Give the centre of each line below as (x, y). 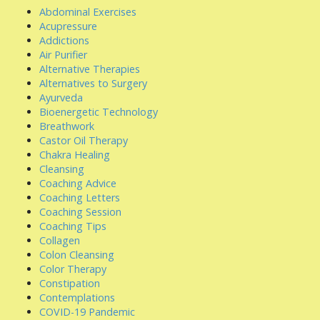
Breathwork (67, 126)
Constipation (70, 283)
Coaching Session (80, 212)
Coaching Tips (73, 226)
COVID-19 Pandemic (87, 312)
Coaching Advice (78, 183)
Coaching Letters (80, 197)
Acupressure (68, 26)
